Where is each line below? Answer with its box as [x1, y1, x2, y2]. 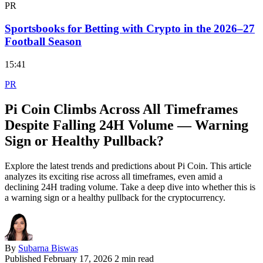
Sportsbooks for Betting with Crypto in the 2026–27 [5, 22, 255, 35]
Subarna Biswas [18, 242, 78, 253]
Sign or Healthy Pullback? [5, 133, 164, 149]
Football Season [5, 35, 82, 48]
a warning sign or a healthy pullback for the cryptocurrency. [5, 192, 225, 203]
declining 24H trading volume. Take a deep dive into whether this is [5, 181, 255, 192]
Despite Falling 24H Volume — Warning [5, 117, 248, 133]
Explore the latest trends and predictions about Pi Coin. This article [5, 160, 251, 171]
